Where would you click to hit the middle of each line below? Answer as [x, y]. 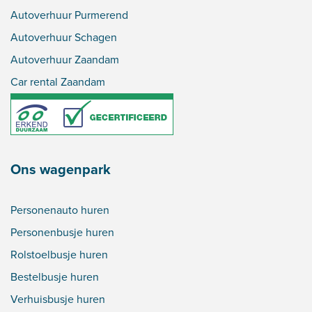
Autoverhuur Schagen [64, 38]
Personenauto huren [60, 210]
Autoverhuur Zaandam [65, 60]
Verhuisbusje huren [58, 299]
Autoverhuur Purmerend [69, 15]
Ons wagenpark [61, 170]
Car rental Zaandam [58, 82]
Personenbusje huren [62, 233]
